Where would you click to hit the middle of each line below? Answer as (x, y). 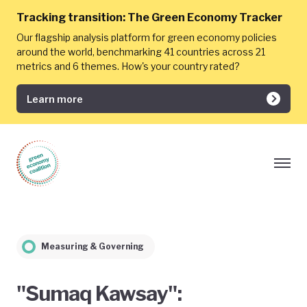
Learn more (55, 99)
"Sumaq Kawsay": (99, 293)
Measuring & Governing (93, 246)
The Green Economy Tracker (205, 17)
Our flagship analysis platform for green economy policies (147, 37)
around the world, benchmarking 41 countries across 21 (141, 52)
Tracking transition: (71, 17)
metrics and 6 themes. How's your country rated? (128, 66)
